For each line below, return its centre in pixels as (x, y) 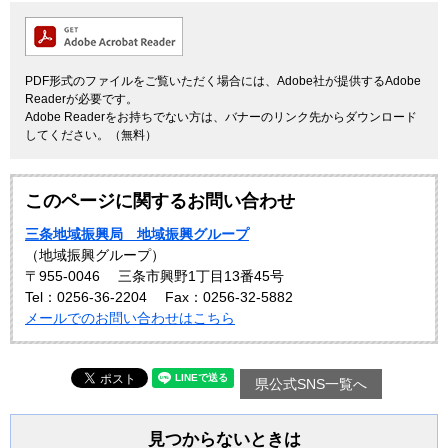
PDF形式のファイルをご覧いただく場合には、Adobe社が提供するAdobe (223, 81)
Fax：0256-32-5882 (229, 297)
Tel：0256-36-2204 (86, 297)
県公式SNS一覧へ (310, 384)
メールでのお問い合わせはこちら (130, 318)
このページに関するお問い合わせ (160, 201)
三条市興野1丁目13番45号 (201, 276)
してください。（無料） (91, 135)
